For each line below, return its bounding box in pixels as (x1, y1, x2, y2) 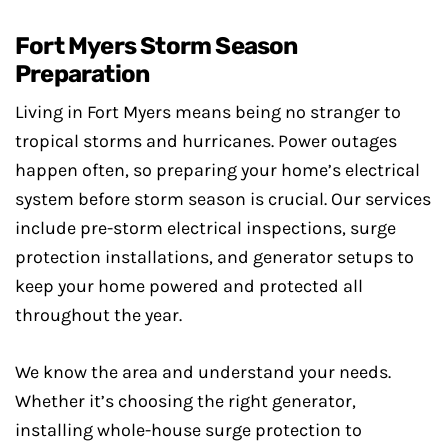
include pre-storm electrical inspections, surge (15, 217, 396, 239)
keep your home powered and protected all (15, 275, 363, 297)
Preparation (15, 60, 150, 88)
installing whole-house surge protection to (15, 419, 362, 441)
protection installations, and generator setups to (15, 246, 414, 268)
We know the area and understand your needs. (15, 361, 391, 383)
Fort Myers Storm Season (15, 32, 298, 60)
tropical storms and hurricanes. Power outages (15, 130, 397, 152)
